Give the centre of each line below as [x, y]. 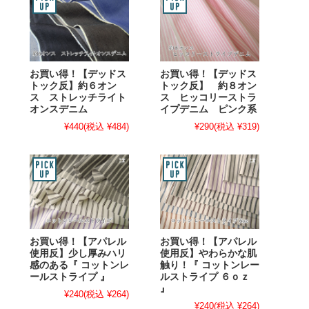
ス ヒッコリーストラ [208, 97]
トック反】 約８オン [208, 86]
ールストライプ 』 [70, 277]
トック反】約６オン [73, 86]
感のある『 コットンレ [79, 265]
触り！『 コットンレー [210, 265]
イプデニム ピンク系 [208, 109]
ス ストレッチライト [78, 97]
